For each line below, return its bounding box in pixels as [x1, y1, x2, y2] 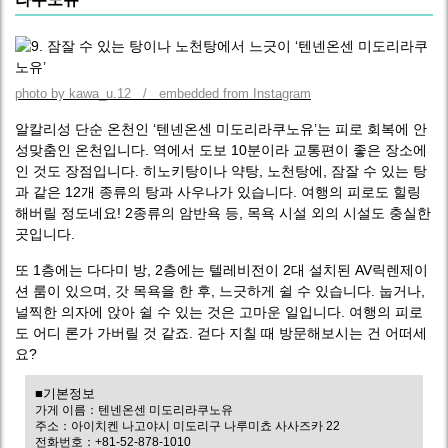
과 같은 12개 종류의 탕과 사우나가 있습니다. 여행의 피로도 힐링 [15, 184, 421, 200]
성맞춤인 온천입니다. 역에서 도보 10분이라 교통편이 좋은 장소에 [15, 142, 427, 158]
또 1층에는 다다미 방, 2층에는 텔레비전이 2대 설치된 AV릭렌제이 [15, 262, 428, 278]
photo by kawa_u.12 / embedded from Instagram [15, 86, 311, 101]
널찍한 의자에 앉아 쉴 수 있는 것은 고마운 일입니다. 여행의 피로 [15, 304, 423, 320]
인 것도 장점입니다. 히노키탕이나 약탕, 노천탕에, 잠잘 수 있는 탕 [15, 163, 427, 179]
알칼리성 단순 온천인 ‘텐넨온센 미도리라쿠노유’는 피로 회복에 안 [15, 121, 427, 137]
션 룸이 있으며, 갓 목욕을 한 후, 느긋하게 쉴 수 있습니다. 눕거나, [15, 283, 425, 299]
